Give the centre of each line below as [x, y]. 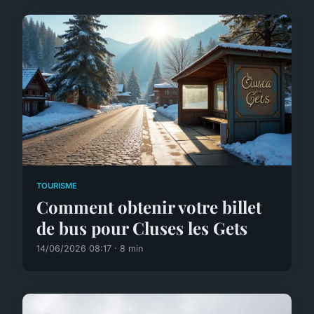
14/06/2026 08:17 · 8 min [90, 248]
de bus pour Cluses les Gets [142, 227]
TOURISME [57, 185]
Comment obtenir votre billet [149, 206]
